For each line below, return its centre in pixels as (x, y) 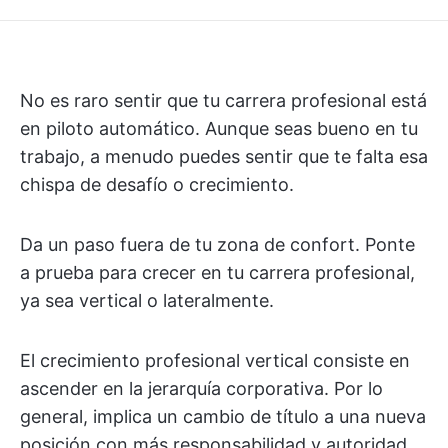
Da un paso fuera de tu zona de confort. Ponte (217, 244)
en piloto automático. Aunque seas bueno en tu (219, 128)
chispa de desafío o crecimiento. (157, 184)
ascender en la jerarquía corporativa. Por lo (201, 388)
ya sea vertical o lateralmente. (147, 300)
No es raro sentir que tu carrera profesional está (223, 100)
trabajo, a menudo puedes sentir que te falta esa (224, 156)
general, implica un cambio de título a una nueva (223, 416)
